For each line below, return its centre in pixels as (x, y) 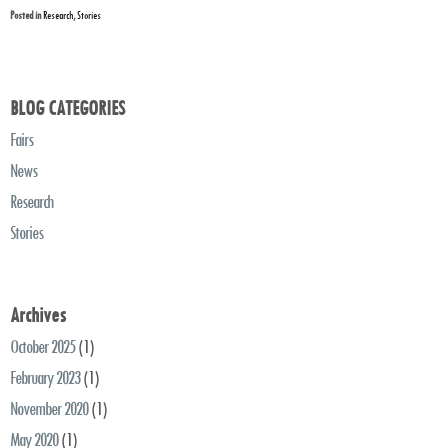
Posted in (26, 15)
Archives (38, 315)
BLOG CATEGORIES (67, 108)
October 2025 (42, 347)
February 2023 (45, 378)
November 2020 (49, 409)
